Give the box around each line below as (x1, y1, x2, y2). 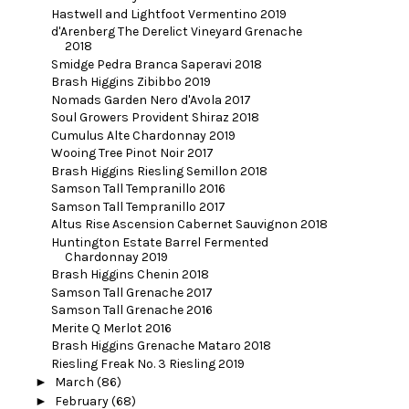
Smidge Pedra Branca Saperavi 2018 (50, 56, 262, 72)
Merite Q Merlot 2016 (50, 320, 172, 336)
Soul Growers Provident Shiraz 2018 (50, 110, 259, 126)
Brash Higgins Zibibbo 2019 (50, 74, 211, 90)
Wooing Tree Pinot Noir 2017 (50, 145, 214, 162)
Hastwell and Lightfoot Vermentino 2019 (50, 5, 287, 22)
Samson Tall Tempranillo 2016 (50, 181, 225, 197)
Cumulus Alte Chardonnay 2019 (50, 127, 236, 143)
